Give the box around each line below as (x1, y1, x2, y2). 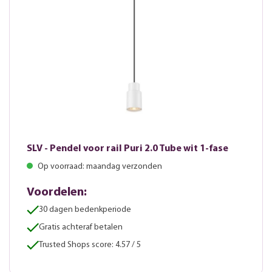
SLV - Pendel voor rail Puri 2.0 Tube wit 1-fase (27, 144, 228, 154)
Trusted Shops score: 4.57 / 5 (39, 240, 141, 250)
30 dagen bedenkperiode (39, 205, 131, 215)
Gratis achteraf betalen (39, 223, 123, 233)
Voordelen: (27, 186, 87, 199)
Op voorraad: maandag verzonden (36, 162, 162, 172)
